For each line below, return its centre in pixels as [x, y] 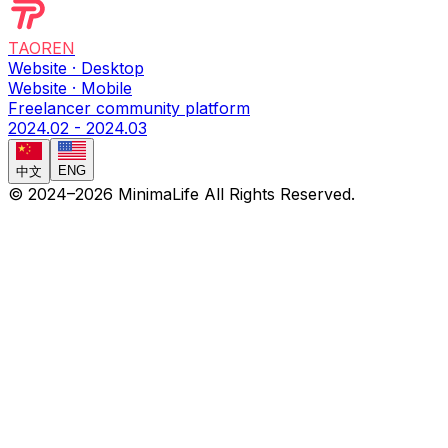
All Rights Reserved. [277, 193]
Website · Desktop [76, 67]
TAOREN [41, 47]
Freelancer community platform [129, 107]
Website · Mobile [70, 87]
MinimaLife [158, 193]
